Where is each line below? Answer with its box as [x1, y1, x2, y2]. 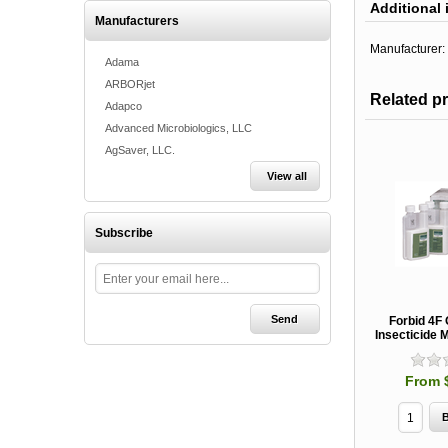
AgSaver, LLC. [105, 144, 175, 156]
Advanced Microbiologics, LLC [105, 122, 252, 134]
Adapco [105, 100, 142, 112]
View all [266, 170, 307, 182]
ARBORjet [105, 78, 155, 90]
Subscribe [95, 226, 153, 240]
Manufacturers [95, 14, 179, 28]
